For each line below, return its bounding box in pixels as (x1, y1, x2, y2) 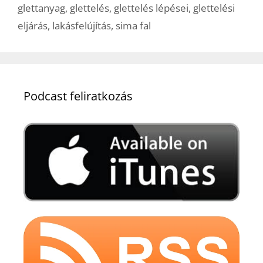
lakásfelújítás (52, 18, 111, 32)
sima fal (116, 18, 151, 32)
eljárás (18, 18, 48, 32)
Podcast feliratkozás (23, 87, 133, 104)
